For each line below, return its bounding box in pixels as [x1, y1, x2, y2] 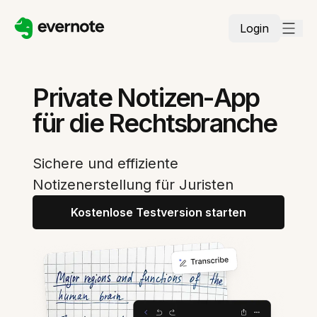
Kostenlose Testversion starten [71, 205, 246, 219]
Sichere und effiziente [33, 155, 179, 172]
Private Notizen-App [33, 82, 260, 113]
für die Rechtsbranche [33, 108, 277, 139]
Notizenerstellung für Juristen [33, 176, 234, 193]
